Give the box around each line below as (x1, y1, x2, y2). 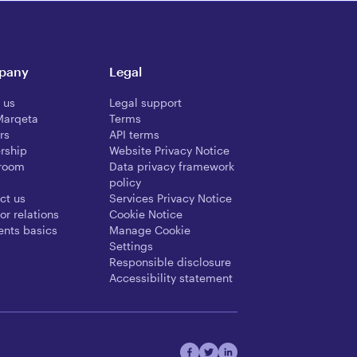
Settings (109, 239, 154, 253)
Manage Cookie (109, 223, 191, 237)
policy (109, 175, 142, 190)
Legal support (109, 96, 182, 110)
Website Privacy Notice (109, 143, 230, 158)
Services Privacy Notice (109, 191, 233, 206)
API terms (109, 127, 160, 142)
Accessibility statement (109, 271, 233, 285)
